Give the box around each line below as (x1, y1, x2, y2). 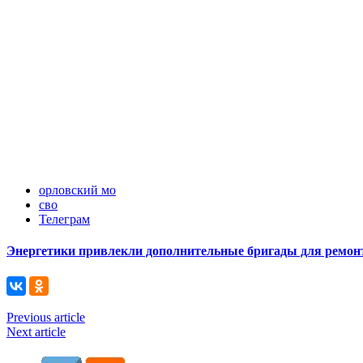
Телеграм (39, 212, 90, 227)
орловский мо (39, 183, 116, 198)
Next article (6, 324, 66, 339)
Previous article (6, 310, 85, 324)
